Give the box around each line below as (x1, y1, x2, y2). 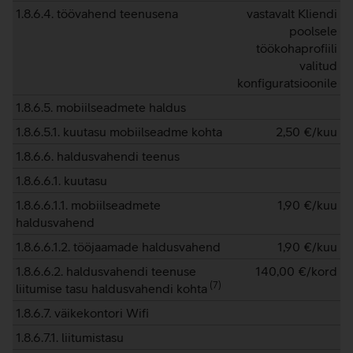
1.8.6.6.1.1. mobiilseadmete (16, 198, 161, 212)
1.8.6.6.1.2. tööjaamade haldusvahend (16, 240, 221, 254)
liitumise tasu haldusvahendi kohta (16, 281, 207, 295)
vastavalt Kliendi (247, 6, 337, 20)
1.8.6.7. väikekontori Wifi (16, 306, 149, 320)
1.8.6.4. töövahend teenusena (16, 6, 178, 20)
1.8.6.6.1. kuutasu (16, 173, 107, 188)
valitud (299, 58, 337, 72)
